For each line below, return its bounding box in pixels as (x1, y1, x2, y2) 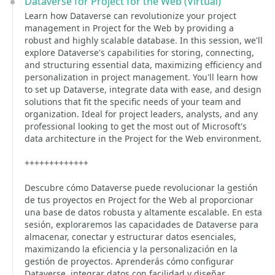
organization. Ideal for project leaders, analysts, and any (25, 108, 258, 120)
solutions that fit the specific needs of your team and (25, 96, 241, 107)
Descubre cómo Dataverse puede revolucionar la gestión (25, 182, 258, 193)
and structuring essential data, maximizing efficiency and (25, 59, 262, 71)
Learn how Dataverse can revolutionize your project (25, 10, 236, 21)
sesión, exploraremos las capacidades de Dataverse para (25, 219, 258, 230)
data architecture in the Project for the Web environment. (25, 133, 261, 144)
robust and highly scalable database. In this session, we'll (25, 34, 263, 46)
